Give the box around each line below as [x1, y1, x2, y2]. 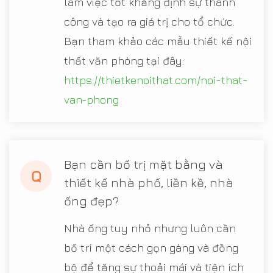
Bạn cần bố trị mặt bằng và [64, 157, 223, 172]
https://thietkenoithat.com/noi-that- [64, 74, 248, 87]
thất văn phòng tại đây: [64, 54, 184, 68]
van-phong [64, 93, 119, 107]
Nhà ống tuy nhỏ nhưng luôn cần [64, 222, 236, 235]
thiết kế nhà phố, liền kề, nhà [64, 175, 233, 190]
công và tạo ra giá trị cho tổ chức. [64, 15, 235, 29]
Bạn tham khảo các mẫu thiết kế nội [64, 35, 252, 48]
